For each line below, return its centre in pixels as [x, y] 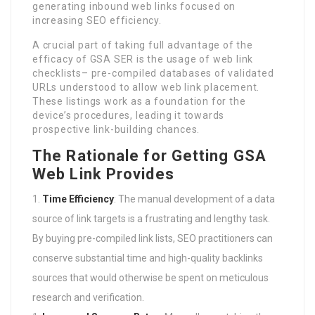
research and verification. [88, 297]
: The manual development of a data [194, 199]
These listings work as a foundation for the [139, 101]
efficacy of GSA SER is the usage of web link [143, 59]
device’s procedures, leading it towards [129, 115]
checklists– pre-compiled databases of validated [153, 73]
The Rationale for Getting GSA [149, 155]
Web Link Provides [103, 174]
